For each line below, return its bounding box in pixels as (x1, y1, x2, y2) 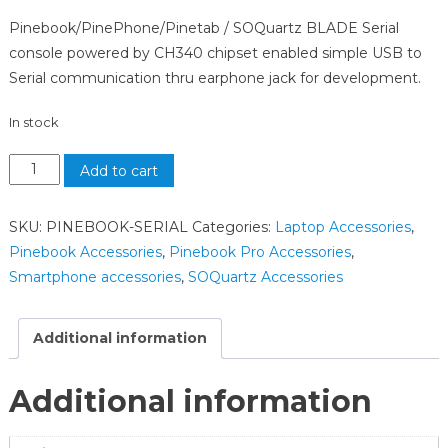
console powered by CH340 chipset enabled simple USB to (8, 44, 422, 63)
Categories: (191, 218, 275, 237)
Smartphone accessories (8, 268, 181, 287)
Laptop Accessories (274, 218, 411, 237)
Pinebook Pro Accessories (168, 243, 351, 262)
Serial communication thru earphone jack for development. (8, 69, 421, 88)
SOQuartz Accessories (187, 268, 343, 287)
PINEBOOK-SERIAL (45, 218, 188, 237)
